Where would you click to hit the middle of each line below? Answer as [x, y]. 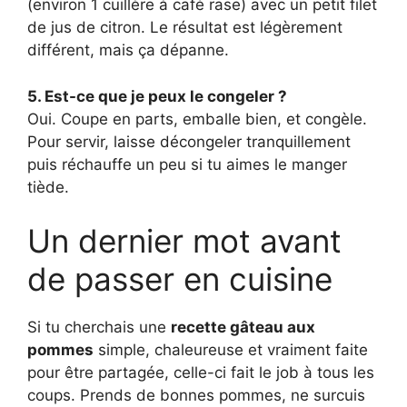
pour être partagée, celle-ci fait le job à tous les [201, 373]
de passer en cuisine [180, 279]
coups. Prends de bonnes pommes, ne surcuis [196, 396]
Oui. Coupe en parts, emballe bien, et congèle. [197, 119]
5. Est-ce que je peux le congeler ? [157, 96]
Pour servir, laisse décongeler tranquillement [189, 141]
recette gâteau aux [243, 328]
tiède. [48, 187]
